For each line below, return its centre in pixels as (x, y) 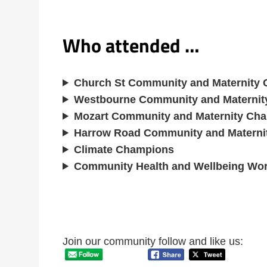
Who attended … (131, 45)
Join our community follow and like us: (153, 241)
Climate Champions (124, 149)
